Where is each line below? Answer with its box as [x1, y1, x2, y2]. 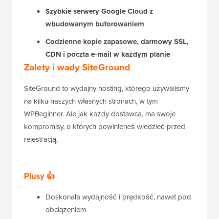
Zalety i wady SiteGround [24, 60, 130, 74]
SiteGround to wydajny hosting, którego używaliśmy [24, 83, 189, 94]
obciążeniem [45, 204, 86, 215]
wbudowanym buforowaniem [45, 18, 144, 29]
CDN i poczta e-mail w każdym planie [45, 48, 170, 60]
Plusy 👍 [24, 170, 55, 182]
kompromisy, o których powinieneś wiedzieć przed [24, 121, 185, 132]
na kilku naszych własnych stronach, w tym [24, 95, 158, 107]
